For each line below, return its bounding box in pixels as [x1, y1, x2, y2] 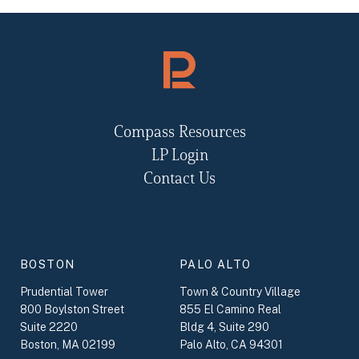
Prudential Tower [20, 284, 109, 298]
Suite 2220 [20, 320, 79, 333]
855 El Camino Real [179, 302, 282, 316]
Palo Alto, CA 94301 [179, 337, 284, 351]
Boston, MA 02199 [20, 337, 116, 351]
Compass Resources [113, 124, 246, 141]
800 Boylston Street [20, 302, 125, 316]
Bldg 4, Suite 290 [179, 320, 270, 333]
